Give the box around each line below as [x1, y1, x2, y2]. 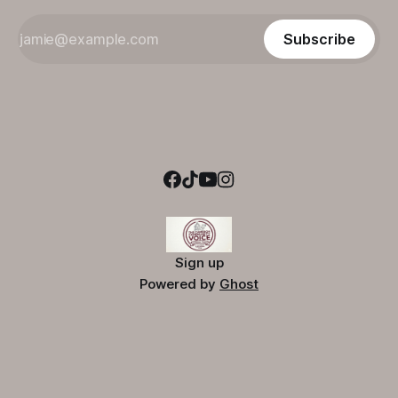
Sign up [174, 254, 224, 272]
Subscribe [283, 30, 355, 49]
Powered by [139, 275, 219, 293]
